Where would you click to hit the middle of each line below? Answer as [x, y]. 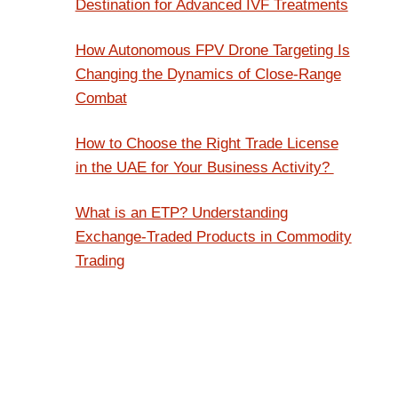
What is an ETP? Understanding [181, 213]
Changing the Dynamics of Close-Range [208, 75]
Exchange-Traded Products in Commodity [213, 237]
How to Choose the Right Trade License [207, 144]
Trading [99, 261]
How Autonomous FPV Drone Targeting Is [212, 51]
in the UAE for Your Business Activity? [204, 168]
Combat [101, 99]
